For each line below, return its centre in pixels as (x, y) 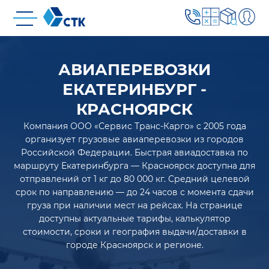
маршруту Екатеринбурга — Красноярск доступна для (134, 166)
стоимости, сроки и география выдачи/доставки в (134, 232)
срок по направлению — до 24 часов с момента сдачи (134, 192)
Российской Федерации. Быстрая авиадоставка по (134, 153)
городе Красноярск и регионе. (134, 245)
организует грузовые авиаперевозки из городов (134, 139)
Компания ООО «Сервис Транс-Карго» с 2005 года (134, 126)
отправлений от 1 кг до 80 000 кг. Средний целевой (134, 179)
